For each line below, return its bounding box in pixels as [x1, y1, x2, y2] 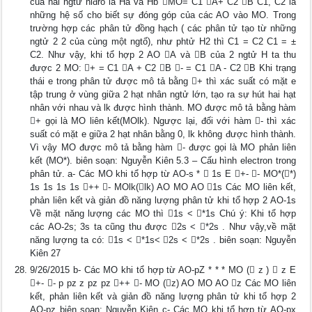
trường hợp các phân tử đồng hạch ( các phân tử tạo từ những [30, 23, 296, 33]
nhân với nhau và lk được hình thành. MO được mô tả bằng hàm [30, 102, 296, 113]
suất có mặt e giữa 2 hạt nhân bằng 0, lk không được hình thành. [30, 129, 296, 139]
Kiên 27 [30, 248, 61, 258]
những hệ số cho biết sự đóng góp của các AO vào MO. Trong [30, 10, 296, 20]
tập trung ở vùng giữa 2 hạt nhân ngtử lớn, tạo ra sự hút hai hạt [30, 89, 296, 100]
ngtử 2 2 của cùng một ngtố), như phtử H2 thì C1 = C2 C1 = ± [30, 36, 296, 47]
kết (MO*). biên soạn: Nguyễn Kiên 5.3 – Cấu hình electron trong [30, 155, 296, 166]
